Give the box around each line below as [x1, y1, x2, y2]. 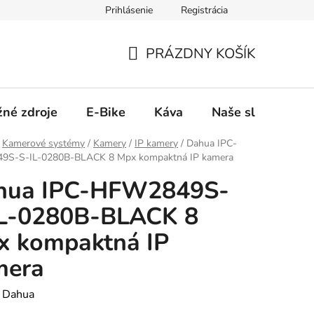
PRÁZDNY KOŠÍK [146, 43, 256, 63]
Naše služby [212, 103, 282, 121]
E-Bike [86, 103, 125, 121]
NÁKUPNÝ [127, 60, 196, 80]
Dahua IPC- [186, 137, 237, 151]
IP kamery [135, 137, 178, 151]
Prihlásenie [105, 4, 153, 17]
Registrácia [181, 4, 228, 17]
